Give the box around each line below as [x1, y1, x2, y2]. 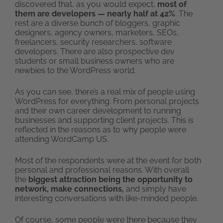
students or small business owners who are [15, 56, 174, 66]
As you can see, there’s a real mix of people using [15, 87, 195, 97]
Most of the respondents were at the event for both [15, 155, 201, 165]
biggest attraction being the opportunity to [28, 174, 193, 184]
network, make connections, [15, 184, 124, 194]
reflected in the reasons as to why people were [15, 124, 186, 134]
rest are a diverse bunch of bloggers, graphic [15, 18, 180, 28]
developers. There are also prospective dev [15, 46, 175, 56]
